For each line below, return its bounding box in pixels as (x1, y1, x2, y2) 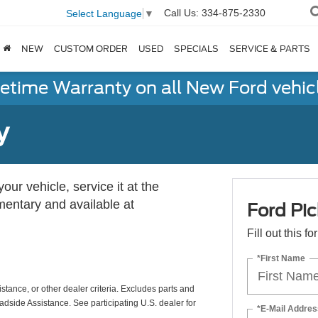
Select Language (66, 7, 142, 19)
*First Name (256, 253, 305, 263)
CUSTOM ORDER (53, 43, 128, 55)
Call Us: (164, 7, 199, 19)
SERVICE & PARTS (229, 43, 310, 55)
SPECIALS (173, 43, 219, 55)
